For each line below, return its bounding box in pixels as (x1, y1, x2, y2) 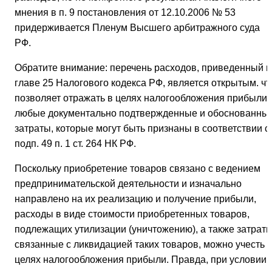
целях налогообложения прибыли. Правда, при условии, (15, 254, 269, 265)
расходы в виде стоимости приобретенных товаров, (15, 209, 250, 220)
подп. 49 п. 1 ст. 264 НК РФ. (15, 138, 136, 149)
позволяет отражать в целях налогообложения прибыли (15, 93, 267, 104)
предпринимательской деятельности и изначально (15, 178, 242, 189)
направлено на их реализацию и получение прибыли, (15, 194, 256, 205)
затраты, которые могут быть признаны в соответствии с (15, 123, 270, 134)
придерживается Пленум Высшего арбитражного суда (15, 22, 260, 33)
